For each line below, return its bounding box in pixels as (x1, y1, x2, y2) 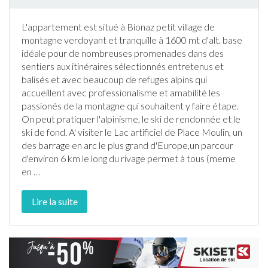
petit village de (154, 21, 215, 32)
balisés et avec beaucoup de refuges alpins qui (22, 74, 207, 85)
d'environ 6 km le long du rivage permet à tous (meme (22, 153, 236, 164)
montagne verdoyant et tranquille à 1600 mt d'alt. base (22, 34, 242, 45)
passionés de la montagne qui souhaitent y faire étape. (22, 100, 239, 111)
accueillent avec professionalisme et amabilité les (22, 87, 220, 98)
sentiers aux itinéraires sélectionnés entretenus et (22, 60, 224, 72)
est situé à (82, 21, 127, 32)
